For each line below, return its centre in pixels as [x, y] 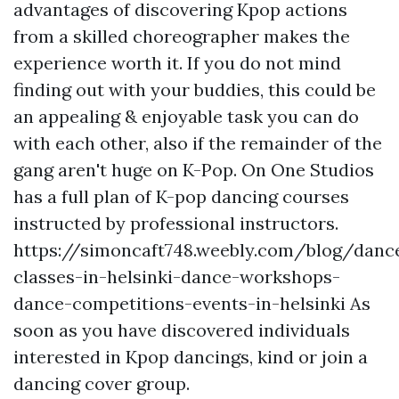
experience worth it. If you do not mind [177, 63]
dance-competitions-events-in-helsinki [179, 303]
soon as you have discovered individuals [182, 330]
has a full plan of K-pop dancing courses [181, 196]
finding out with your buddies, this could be [195, 90]
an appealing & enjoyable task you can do [186, 116]
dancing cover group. [102, 383]
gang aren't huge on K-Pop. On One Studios [194, 170]
